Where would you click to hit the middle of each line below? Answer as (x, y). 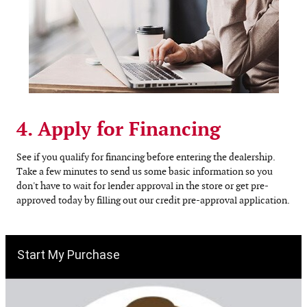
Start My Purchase (69, 254)
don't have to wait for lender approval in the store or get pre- (143, 186)
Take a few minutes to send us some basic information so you (145, 171)
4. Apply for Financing (119, 131)
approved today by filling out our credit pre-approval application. (153, 200)
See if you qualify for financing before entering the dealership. (146, 157)
